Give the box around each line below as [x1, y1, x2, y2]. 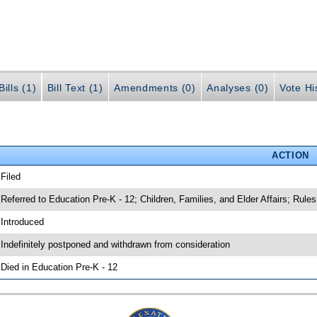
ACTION [271, 149, 309, 161]
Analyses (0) [207, 81, 269, 93]
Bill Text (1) [47, 81, 103, 93]
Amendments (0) [114, 81, 196, 93]
